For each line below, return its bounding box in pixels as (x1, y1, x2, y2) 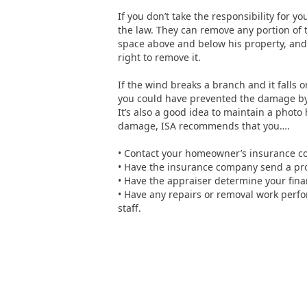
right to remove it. (118, 51, 201, 64)
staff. (118, 201, 141, 214)
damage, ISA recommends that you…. (118, 119, 290, 132)
